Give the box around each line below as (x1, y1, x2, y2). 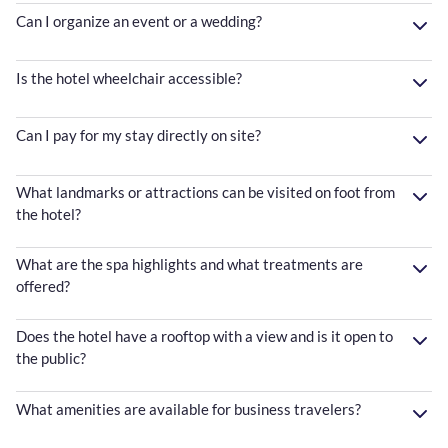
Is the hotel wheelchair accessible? (16, 68, 242, 87)
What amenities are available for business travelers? (16, 399, 361, 418)
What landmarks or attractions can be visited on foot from (16, 183, 395, 202)
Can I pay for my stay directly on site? (16, 125, 261, 144)
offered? (16, 277, 70, 296)
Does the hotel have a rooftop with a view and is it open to (16, 327, 393, 346)
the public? (16, 349, 86, 368)
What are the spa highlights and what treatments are (16, 255, 363, 274)
